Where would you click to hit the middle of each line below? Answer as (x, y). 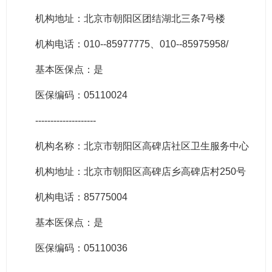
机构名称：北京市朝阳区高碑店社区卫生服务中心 (132, 146)
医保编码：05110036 (72, 248)
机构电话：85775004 (72, 197)
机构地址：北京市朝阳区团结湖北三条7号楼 (121, 19)
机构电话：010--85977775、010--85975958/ (122, 44)
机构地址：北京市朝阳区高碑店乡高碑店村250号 (131, 172)
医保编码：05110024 (72, 95)
